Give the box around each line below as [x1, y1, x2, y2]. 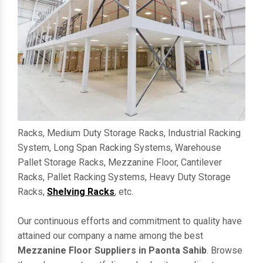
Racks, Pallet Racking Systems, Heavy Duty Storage [18, 171, 231, 183]
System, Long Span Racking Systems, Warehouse [18, 142, 221, 154]
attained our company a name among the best [18, 230, 203, 242]
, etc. [114, 186, 133, 198]
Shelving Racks [47, 186, 114, 198]
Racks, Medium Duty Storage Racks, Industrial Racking [18, 127, 241, 139]
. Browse [207, 245, 242, 257]
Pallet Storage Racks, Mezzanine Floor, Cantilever [18, 157, 222, 168]
